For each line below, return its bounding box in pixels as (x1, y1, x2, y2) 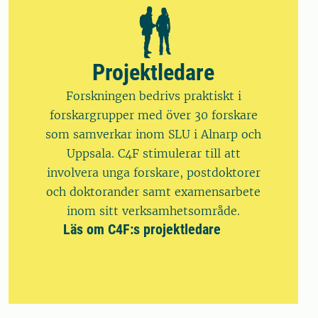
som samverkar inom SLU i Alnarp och (45, 127, 261, 142)
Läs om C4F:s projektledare (62, 221, 221, 238)
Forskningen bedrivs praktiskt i (65, 89, 241, 104)
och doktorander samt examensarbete (46, 185, 261, 199)
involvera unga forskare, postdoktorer (46, 165, 261, 180)
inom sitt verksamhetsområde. (67, 204, 240, 219)
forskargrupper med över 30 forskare (49, 108, 258, 123)
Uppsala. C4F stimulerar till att (66, 146, 241, 161)
